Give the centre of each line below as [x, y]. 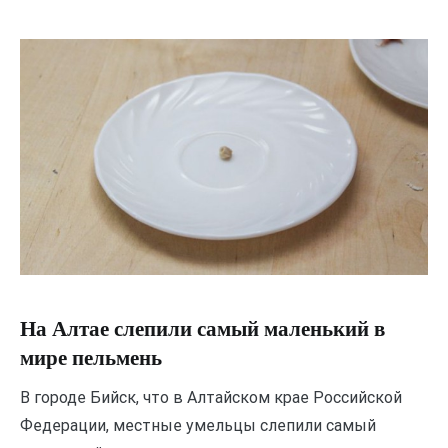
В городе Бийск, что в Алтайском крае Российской [211, 397]
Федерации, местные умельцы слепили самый [198, 425]
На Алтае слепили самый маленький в [202, 329]
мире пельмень [91, 358]
